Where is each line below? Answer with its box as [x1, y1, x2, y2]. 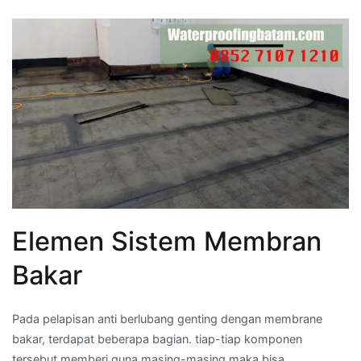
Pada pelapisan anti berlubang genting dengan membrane [12, 311, 322, 326]
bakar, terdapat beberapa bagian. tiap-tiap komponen [12, 331, 302, 346]
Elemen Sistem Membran [12, 225, 322, 257]
